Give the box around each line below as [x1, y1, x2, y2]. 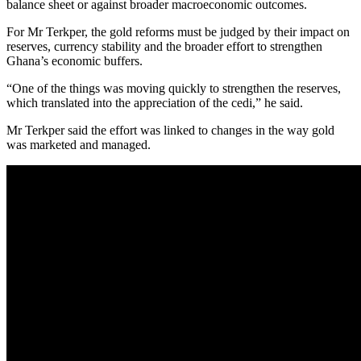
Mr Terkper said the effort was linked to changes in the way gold [6, 122, 334, 137]
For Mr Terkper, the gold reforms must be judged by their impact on [6, 24, 350, 39]
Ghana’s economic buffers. [6, 53, 143, 68]
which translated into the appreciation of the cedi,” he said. [6, 95, 303, 110]
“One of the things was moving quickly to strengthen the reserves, [6, 81, 341, 95]
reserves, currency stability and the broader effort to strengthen [6, 39, 322, 53]
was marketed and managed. [6, 137, 151, 151]
